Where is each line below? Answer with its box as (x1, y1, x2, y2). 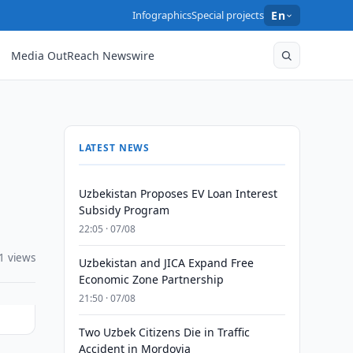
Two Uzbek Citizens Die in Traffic (78, 325, 250, 340)
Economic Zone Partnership (78, 272, 224, 287)
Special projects (191, 8, 265, 22)
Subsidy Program (78, 203, 169, 217)
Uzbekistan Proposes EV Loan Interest (78, 186, 277, 201)
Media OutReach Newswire (11, 47, 155, 63)
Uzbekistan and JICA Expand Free (78, 255, 254, 270)
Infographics (132, 8, 192, 22)
